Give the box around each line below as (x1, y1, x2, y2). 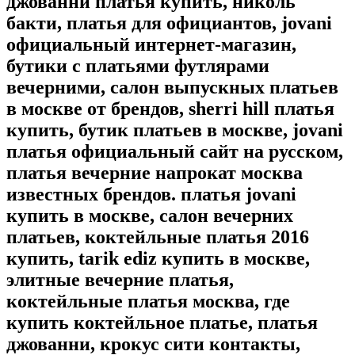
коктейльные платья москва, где (6, 291, 290, 312)
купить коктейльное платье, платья (6, 312, 318, 334)
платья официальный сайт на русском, (6, 141, 343, 162)
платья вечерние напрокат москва (6, 162, 303, 184)
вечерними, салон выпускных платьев (6, 77, 338, 98)
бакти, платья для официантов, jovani (6, 13, 332, 34)
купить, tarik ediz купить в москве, (6, 248, 310, 269)
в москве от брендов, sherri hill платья (6, 98, 334, 120)
